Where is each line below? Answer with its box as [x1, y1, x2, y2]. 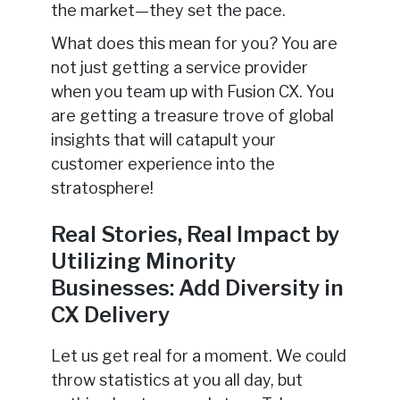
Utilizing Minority [50, 247, 236, 274]
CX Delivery [50, 301, 170, 328]
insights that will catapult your [50, 129, 276, 149]
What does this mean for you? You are [50, 33, 337, 53]
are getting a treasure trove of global [50, 105, 334, 125]
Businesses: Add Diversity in [50, 274, 344, 301]
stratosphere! [50, 178, 154, 197]
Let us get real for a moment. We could [50, 346, 346, 366]
